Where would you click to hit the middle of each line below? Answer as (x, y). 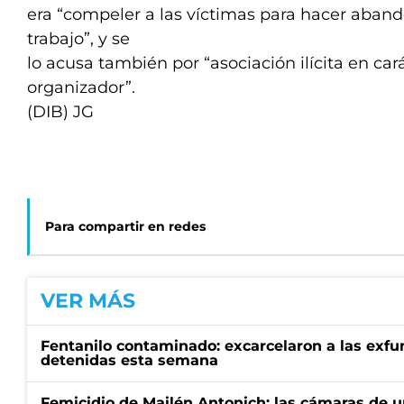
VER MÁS (88, 301)
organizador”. (81, 87)
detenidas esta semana (129, 360)
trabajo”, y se (78, 39)
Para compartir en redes (125, 226)
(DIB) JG (60, 112)
